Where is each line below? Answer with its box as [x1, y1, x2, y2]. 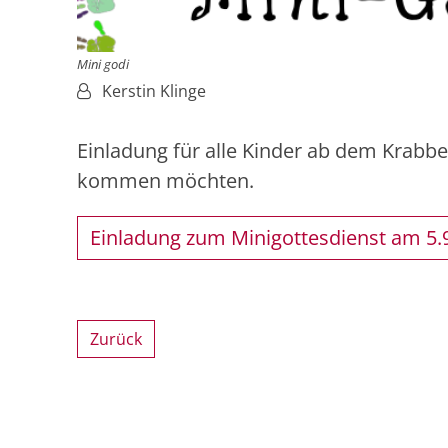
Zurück [90, 328, 142, 351]
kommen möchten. [77, 167, 254, 195]
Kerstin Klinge [102, 80, 206, 103]
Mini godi [77, 55, 129, 74]
